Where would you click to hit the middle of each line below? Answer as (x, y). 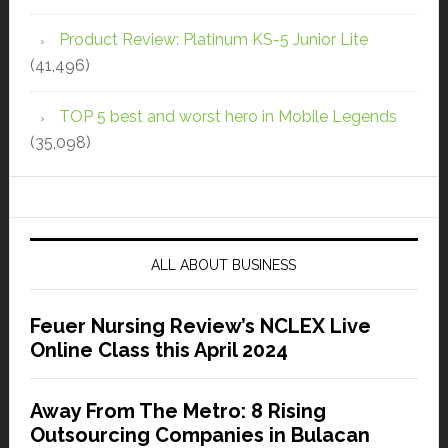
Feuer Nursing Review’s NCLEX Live (200, 325)
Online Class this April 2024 (158, 349)
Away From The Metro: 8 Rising (177, 410)
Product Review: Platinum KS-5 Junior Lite (213, 39)
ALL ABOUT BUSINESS (224, 264)
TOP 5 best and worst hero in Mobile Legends (227, 116)
